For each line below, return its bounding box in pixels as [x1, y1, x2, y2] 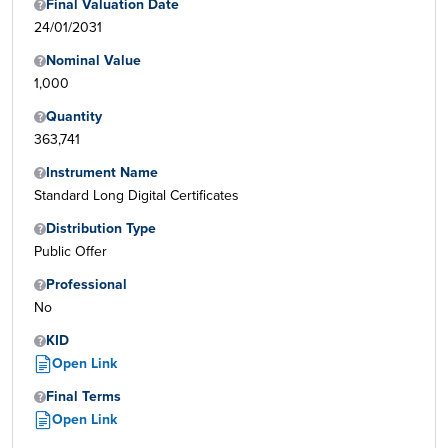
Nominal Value [46, 50, 141, 71]
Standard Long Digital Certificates [34, 185, 239, 207]
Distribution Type [46, 218, 156, 239]
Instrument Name [46, 162, 158, 183]
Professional [46, 274, 127, 295]
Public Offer [34, 241, 107, 263]
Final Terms [46, 386, 121, 407]
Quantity [46, 106, 102, 127]
